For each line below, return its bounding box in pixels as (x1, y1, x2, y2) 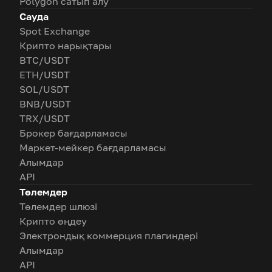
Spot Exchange (19, 24, 90, 37)
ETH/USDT (19, 68, 70, 81)
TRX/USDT (19, 112, 70, 124)
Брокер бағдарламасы (19, 126, 127, 139)
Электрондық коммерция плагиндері (19, 229, 198, 242)
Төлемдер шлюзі (19, 200, 97, 212)
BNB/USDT (19, 97, 71, 110)
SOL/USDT (19, 83, 69, 95)
